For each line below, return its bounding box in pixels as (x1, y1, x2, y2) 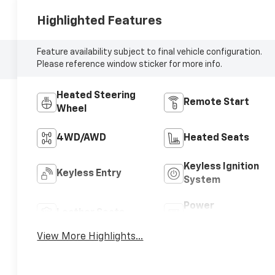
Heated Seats (183, 133, 249, 143)
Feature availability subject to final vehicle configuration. (37, 47, 263, 56)
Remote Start (183, 97, 249, 107)
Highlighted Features (37, 14, 163, 27)
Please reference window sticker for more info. (37, 60, 223, 69)
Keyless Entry (56, 168, 122, 179)
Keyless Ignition (183, 161, 259, 172)
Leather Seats (56, 207, 125, 218)
